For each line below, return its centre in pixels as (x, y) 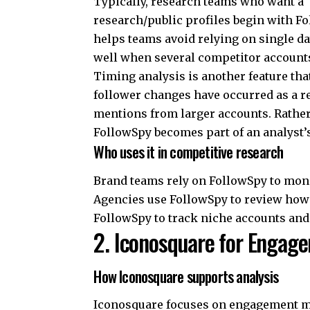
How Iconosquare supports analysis (186, 276)
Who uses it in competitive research (189, 152)
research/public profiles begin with (195, 20)
